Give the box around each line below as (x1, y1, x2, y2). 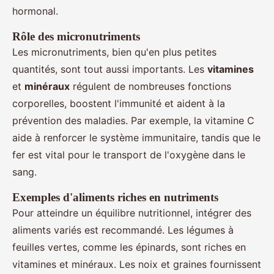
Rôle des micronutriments (12, 30, 140, 43)
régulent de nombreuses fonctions (70, 80, 231, 93)
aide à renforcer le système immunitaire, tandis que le (12, 131, 261, 144)
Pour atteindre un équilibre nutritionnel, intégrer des (12, 207, 251, 220)
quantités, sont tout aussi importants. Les (12, 63, 207, 76)
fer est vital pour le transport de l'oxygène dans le (12, 149, 245, 161)
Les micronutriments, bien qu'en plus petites (12, 46, 217, 59)
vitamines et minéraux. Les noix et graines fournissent (12, 258, 261, 271)
